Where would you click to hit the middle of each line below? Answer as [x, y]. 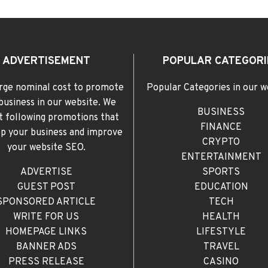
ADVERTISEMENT [46, 62]
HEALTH [221, 217]
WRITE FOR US [46, 217]
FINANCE [221, 128]
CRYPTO [221, 143]
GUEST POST [46, 188]
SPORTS [221, 173]
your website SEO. [46, 148]
